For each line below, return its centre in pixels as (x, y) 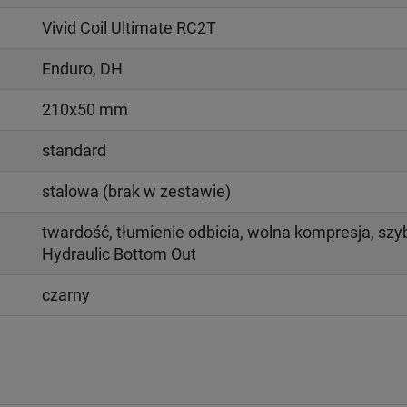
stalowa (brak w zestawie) (136, 191)
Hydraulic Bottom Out (119, 253)
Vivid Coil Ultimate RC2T (129, 27)
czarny (65, 294)
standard (74, 150)
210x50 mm (84, 109)
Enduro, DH (82, 68)
